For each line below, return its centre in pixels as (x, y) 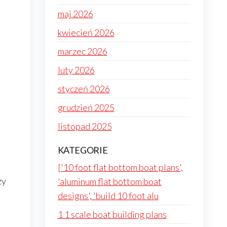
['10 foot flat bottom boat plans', (120, 167)
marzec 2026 (82, 51)
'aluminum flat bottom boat (109, 181)
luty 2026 (76, 70)
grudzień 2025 (86, 107)
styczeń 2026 (84, 89)
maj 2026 (75, 14)
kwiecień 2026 (86, 32)
